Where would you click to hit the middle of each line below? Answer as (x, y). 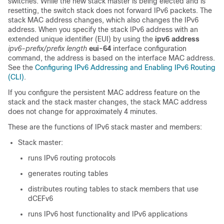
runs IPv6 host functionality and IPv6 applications (108, 214)
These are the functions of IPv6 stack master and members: (105, 127)
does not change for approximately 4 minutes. (83, 111)
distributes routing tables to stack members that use (113, 189)
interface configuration (150, 48)
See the (21, 67)
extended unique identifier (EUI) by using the (81, 39)
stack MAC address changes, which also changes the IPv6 (103, 20)
